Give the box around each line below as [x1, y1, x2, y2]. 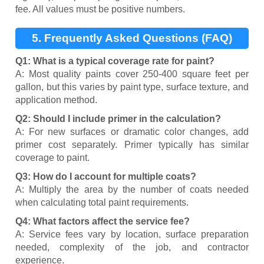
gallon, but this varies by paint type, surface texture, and [15, 82, 249, 93]
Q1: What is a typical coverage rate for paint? [15, 56, 214, 67]
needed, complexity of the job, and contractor [15, 242, 249, 253]
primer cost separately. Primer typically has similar [15, 140, 249, 150]
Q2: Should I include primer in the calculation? [15, 114, 221, 124]
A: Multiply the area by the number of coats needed [15, 184, 249, 195]
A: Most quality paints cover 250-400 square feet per [15, 69, 249, 80]
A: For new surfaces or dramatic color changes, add [15, 127, 249, 137]
